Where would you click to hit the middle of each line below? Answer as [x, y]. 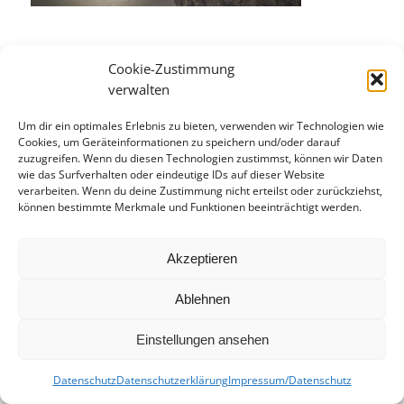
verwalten [139, 89]
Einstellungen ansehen [202, 339]
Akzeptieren [202, 258]
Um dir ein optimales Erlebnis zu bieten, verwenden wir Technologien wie [201, 126]
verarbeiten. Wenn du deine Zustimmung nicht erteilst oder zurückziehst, [200, 191]
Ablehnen [202, 298]
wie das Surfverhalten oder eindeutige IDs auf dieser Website [171, 174]
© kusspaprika [64, 380]
